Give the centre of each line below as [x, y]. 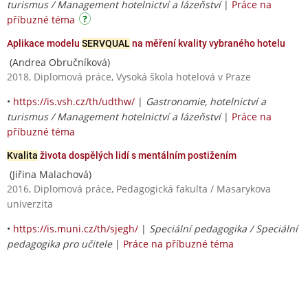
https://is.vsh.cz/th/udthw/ [74, 101]
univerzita [30, 203]
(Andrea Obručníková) [58, 62]
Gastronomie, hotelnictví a [206, 101]
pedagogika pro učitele [59, 243]
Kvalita [22, 155]
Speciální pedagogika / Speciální [223, 228]
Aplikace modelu [44, 43]
